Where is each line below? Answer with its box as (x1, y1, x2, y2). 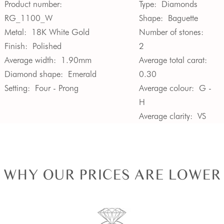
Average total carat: (138, 54, 207, 65)
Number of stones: (138, 26, 203, 37)
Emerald (67, 68, 96, 79)
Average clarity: (138, 110, 192, 121)
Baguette (167, 12, 198, 23)
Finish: (4, 40, 27, 51)
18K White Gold (31, 26, 89, 37)
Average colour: (138, 82, 194, 93)
